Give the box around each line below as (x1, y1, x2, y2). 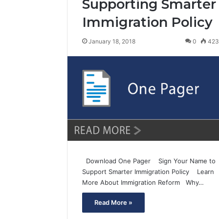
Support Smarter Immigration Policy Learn (82, 168, 214, 176)
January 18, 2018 (88, 38, 135, 45)
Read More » (94, 198, 132, 207)
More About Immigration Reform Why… (82, 178, 204, 187)
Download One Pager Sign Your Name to (82, 157, 216, 165)
